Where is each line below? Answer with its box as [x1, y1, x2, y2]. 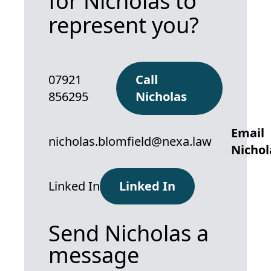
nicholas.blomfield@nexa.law [48, 133, 212, 150]
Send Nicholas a [48, 218, 209, 249]
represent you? [48, 10, 199, 41]
